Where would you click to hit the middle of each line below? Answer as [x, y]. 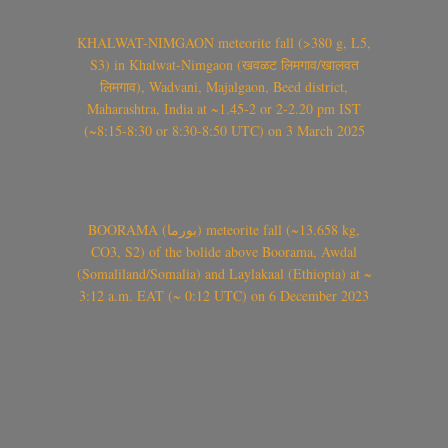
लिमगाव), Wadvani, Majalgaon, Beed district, [224, 87]
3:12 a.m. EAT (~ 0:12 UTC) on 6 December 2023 [224, 296]
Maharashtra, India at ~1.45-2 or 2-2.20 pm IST [224, 109]
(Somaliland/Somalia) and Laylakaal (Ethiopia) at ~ [224, 274]
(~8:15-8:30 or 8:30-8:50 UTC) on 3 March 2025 [224, 131]
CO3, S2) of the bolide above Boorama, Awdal [224, 252]
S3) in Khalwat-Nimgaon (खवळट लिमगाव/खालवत [224, 65]
